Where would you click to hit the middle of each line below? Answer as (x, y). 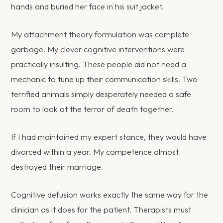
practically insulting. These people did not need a (99, 64)
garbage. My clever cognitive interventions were (98, 50)
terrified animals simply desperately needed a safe (101, 94)
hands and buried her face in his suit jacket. (88, 6)
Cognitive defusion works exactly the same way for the (110, 195)
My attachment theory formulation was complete (100, 35)
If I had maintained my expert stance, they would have (109, 137)
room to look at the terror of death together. (93, 109)
